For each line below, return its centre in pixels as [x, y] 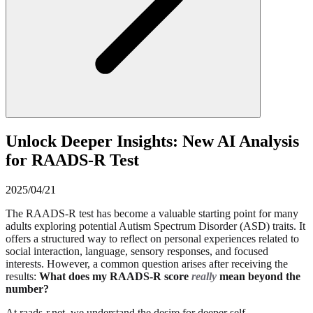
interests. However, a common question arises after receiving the [147, 263]
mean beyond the [259, 276]
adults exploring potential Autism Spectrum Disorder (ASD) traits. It [155, 226]
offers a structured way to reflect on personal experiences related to [152, 238]
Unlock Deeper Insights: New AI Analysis [152, 141]
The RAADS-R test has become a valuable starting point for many [152, 213]
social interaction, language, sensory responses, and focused [137, 251]
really [204, 276]
